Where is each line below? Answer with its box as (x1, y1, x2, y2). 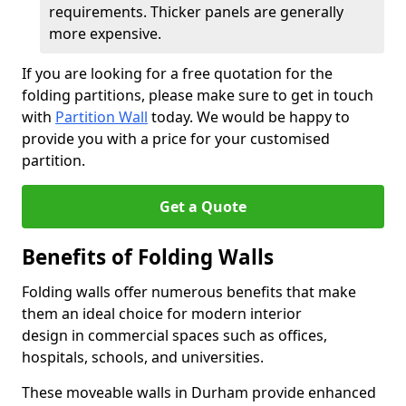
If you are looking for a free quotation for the (22, 63, 333, 83)
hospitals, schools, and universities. (22, 347, 264, 367)
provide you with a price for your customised (22, 129, 330, 149)
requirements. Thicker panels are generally (49, 2, 343, 22)
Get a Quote (159, 197, 246, 217)
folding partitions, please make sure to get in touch (22, 85, 373, 105)
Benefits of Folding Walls (22, 243, 274, 271)
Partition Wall (55, 107, 148, 127)
